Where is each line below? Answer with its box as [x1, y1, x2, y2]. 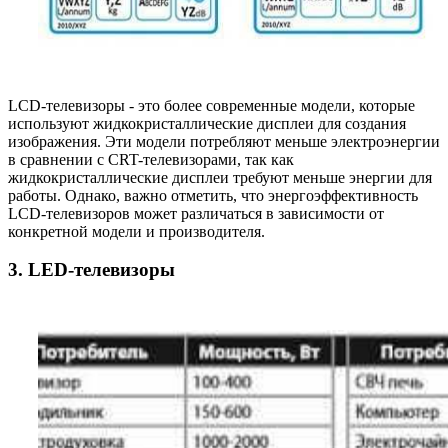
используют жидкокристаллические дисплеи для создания [8, 114, 406, 132]
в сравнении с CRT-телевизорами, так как [8, 150, 294, 168]
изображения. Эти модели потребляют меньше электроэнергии [8, 132, 440, 150]
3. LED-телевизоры [8, 259, 175, 281]
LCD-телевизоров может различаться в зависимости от [8, 204, 384, 222]
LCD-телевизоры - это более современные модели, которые [8, 96, 415, 114]
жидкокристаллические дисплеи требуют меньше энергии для [8, 168, 432, 186]
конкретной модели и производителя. [8, 222, 265, 240]
